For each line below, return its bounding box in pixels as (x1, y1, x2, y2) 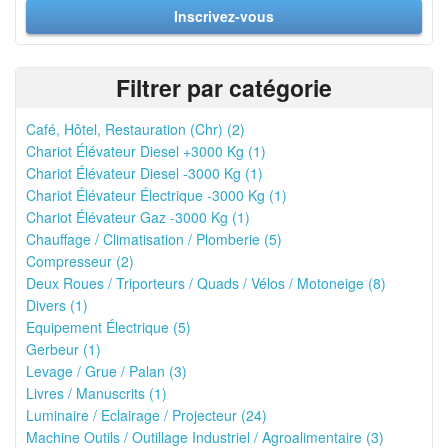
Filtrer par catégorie (116, 71, 332, 104)
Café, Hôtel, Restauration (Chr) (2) (26, 119, 245, 139)
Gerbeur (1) (26, 339, 101, 359)
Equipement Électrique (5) (26, 317, 191, 337)
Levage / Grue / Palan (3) (26, 361, 187, 381)
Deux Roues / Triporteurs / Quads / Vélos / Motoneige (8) (26, 273, 386, 293)
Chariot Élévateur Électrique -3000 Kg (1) (26, 185, 287, 205)
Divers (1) (26, 295, 88, 315)
